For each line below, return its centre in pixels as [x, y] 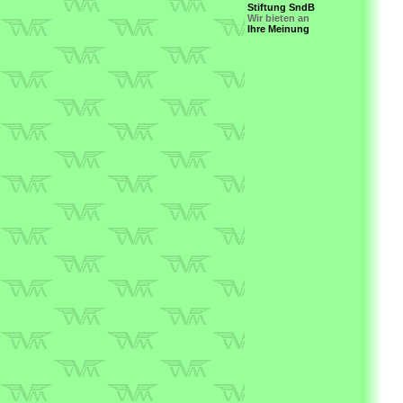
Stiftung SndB [281, 7]
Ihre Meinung [278, 29]
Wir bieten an [278, 18]
